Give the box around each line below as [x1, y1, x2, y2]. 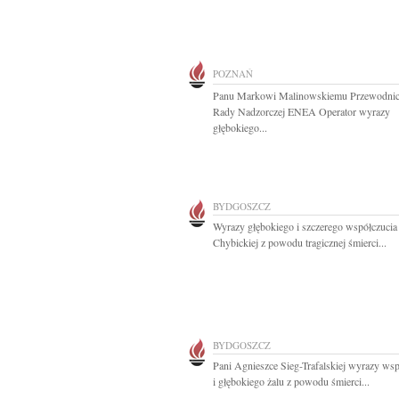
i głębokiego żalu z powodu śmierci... [213, 374, 370, 388]
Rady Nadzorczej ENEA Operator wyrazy [213, 104, 390, 118]
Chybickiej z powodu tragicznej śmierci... [213, 235, 387, 249]
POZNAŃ [213, 67, 253, 80]
